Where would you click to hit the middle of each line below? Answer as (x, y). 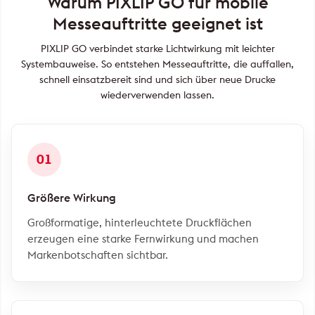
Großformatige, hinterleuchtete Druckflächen (140, 222)
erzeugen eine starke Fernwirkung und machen (143, 238)
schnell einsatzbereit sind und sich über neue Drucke (157, 79)
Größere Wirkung (72, 197)
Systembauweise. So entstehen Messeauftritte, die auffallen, (157, 64)
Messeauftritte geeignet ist (157, 23)
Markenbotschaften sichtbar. (98, 255)
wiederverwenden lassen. (157, 95)
